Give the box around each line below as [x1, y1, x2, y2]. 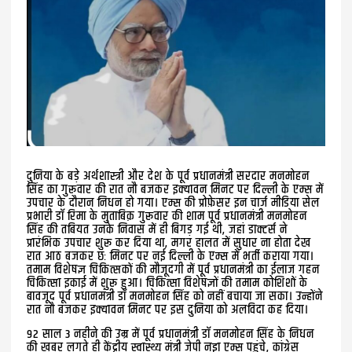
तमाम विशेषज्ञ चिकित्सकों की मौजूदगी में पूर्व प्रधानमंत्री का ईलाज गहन [27, 259, 321, 280]
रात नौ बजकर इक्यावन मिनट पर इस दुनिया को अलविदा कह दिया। [27, 299, 310, 320]
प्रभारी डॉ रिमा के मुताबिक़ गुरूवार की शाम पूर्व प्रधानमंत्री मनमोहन [27, 206, 308, 226]
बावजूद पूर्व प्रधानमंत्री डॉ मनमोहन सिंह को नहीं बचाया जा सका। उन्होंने [27, 286, 324, 306]
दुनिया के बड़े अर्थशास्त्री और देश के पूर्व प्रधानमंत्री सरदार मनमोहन [27, 166, 310, 186]
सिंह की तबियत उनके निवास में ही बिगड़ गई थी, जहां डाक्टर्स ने [27, 219, 288, 240]
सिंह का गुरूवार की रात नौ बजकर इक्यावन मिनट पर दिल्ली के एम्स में [27, 179, 324, 200]
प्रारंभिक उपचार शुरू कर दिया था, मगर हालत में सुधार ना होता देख [27, 233, 312, 253]
